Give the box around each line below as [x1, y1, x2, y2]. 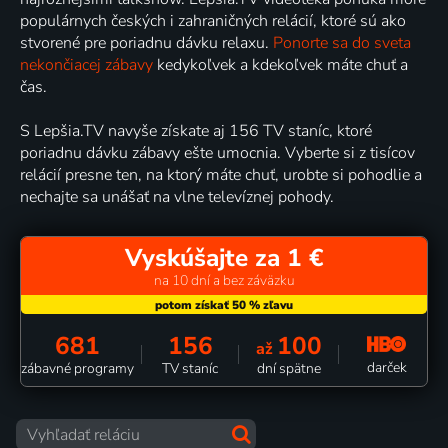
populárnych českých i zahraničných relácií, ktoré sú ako [20, 9, 406, 32]
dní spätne [256, 358, 321, 378]
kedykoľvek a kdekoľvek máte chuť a [153, 53, 408, 76]
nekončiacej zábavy [20, 53, 153, 76]
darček [366, 357, 407, 377]
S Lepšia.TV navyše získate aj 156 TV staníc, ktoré [20, 119, 372, 142]
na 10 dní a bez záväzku [153, 270, 295, 290]
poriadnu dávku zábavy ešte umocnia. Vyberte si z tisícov [20, 141, 415, 164]
